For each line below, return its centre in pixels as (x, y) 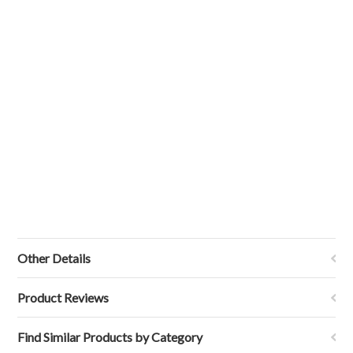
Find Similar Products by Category (110, 337)
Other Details (54, 258)
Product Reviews (63, 297)
